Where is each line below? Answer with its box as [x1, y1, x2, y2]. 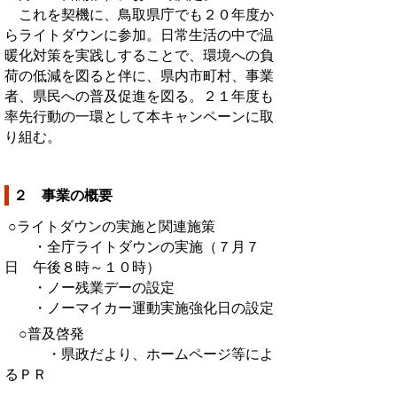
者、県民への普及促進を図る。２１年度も [4, 88, 274, 104]
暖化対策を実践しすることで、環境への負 [4, 47, 274, 63]
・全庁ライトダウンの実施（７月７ [4, 238, 260, 254]
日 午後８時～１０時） [4, 259, 160, 275]
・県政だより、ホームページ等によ [4, 346, 274, 362]
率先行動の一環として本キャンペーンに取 [4, 108, 274, 124]
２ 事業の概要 [13, 188, 113, 204]
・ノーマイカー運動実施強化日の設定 [4, 300, 274, 315]
